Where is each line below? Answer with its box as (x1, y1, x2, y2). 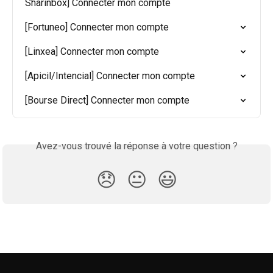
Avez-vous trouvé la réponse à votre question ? (35, 140, 238, 152)
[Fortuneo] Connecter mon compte (25, 21, 169, 33)
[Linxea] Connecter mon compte (25, 45, 159, 57)
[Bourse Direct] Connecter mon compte (25, 94, 190, 106)
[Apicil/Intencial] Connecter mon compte (25, 69, 195, 82)
